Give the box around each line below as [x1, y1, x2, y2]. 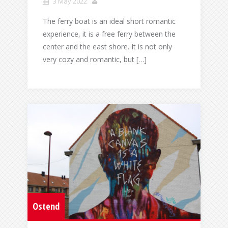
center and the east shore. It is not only [43, 42, 172, 52]
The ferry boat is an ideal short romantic [43, 16, 176, 26]
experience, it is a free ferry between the [43, 29, 176, 39]
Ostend [33, 199, 60, 212]
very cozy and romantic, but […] [43, 54, 147, 65]
